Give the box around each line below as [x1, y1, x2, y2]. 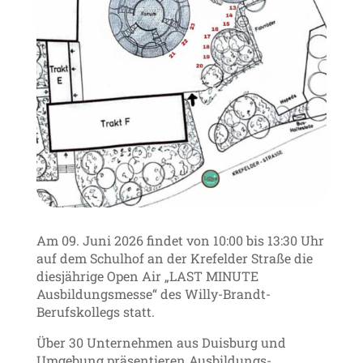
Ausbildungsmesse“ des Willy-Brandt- [36, 284, 271, 302]
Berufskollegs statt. [36, 302, 155, 320]
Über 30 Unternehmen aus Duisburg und [36, 333, 286, 351]
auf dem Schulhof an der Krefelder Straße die [36, 249, 313, 267]
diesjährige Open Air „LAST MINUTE [36, 267, 258, 284]
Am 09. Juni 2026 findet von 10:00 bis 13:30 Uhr [36, 231, 324, 249]
